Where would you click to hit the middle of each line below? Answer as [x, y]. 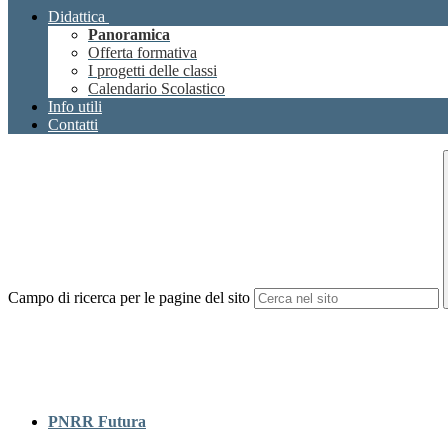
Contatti [73, 125]
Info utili [75, 107]
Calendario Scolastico [156, 89]
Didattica [76, 17]
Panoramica [129, 35]
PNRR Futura [97, 422]
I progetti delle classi [152, 71]
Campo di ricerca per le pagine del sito [129, 298]
